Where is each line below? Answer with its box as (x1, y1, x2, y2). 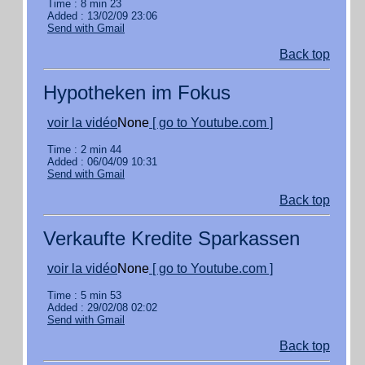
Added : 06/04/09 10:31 (47, 156, 157, 168)
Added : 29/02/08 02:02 (47, 301, 157, 314)
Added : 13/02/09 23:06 (47, 10, 157, 22)
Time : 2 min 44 (47, 143, 121, 156)
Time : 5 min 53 (47, 289, 121, 301)
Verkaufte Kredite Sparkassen (43, 227, 300, 249)
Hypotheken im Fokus (43, 81, 231, 103)
